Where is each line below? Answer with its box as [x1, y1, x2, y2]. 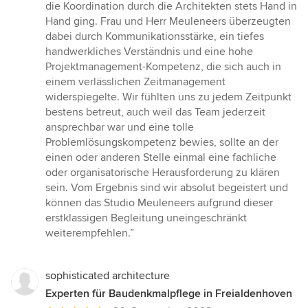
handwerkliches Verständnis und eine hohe [45, 45, 253, 59]
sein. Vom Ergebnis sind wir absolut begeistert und [45, 181, 288, 195]
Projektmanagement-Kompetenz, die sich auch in [45, 60, 281, 74]
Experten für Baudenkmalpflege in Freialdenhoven [45, 287, 292, 301]
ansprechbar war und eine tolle [45, 120, 194, 135]
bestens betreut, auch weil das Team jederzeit [45, 105, 265, 120]
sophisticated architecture [45, 269, 170, 283]
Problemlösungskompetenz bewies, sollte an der [45, 135, 278, 150]
